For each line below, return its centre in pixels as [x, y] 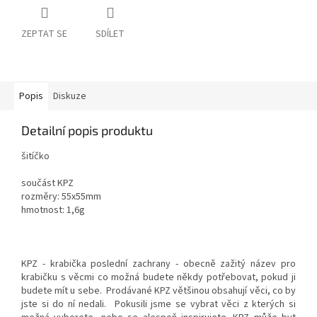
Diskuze [70, 97]
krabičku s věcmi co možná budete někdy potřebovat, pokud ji [158, 278]
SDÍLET [110, 34]
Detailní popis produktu [87, 131]
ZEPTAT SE [44, 34]
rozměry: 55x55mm [61, 197]
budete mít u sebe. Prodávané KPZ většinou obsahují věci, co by [158, 291]
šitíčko [35, 157]
